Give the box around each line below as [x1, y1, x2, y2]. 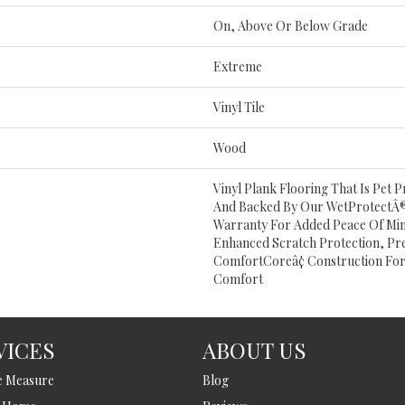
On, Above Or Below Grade [213, 16, 368, 34]
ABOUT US [202, 334, 306, 364]
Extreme [213, 57, 262, 75]
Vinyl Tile [213, 98, 265, 116]
